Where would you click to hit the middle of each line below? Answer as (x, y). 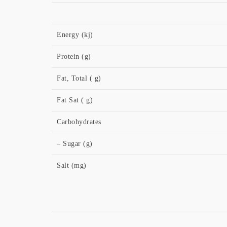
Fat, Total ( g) (79, 78)
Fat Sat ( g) (75, 100)
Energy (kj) (75, 35)
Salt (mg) (72, 165)
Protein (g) (74, 56)
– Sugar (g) (75, 144)
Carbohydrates (79, 122)
